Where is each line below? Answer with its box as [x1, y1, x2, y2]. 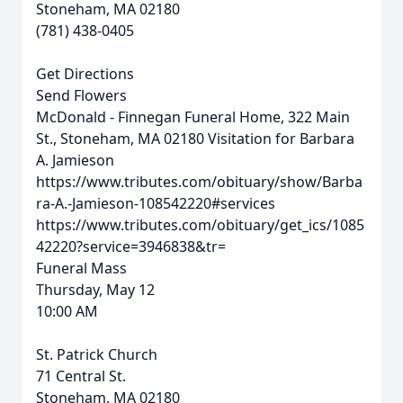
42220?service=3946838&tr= [36, 237, 226, 256]
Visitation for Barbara [208, 129, 354, 148]
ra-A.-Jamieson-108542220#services [36, 193, 275, 213]
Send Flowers [36, 85, 127, 105]
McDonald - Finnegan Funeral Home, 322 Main [36, 107, 350, 127]
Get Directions [36, 64, 134, 84]
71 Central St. [36, 366, 126, 386]
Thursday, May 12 [36, 280, 155, 300]
